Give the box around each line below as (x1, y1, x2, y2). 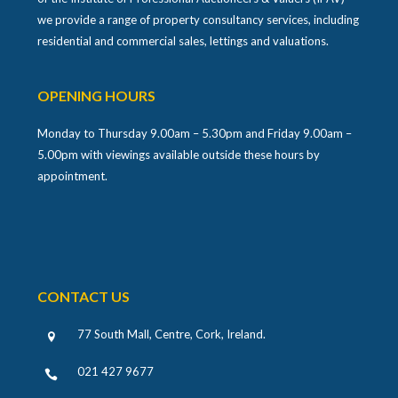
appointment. (37, 169, 108, 184)
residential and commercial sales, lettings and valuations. (37, 34, 330, 49)
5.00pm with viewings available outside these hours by (37, 147, 321, 163)
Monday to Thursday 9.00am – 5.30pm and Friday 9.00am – (37, 126, 353, 141)
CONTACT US (37, 288, 131, 306)
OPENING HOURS (37, 87, 156, 105)
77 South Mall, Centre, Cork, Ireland (77, 327, 264, 342)
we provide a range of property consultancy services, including (37, 12, 360, 28)
